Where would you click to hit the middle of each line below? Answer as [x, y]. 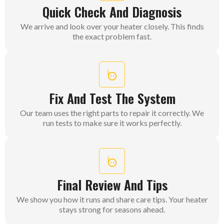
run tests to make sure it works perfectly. [112, 122]
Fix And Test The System [112, 98]
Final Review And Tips [112, 184]
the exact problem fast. [112, 36]
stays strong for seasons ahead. [112, 209]
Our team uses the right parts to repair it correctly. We [112, 112]
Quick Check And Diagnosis [112, 11]
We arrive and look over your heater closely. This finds [112, 26]
